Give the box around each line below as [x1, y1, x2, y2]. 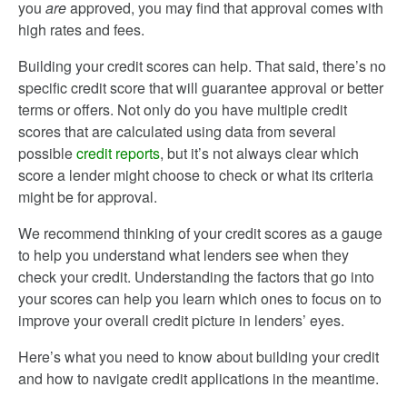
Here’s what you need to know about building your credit [18, 346, 379, 367]
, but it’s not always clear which [160, 143, 359, 164]
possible [18, 143, 76, 164]
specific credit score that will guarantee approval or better [18, 77, 383, 98]
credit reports [76, 143, 160, 164]
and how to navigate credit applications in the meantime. [18, 368, 379, 389]
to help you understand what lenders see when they [18, 244, 349, 265]
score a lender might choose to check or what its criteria [18, 164, 373, 185]
